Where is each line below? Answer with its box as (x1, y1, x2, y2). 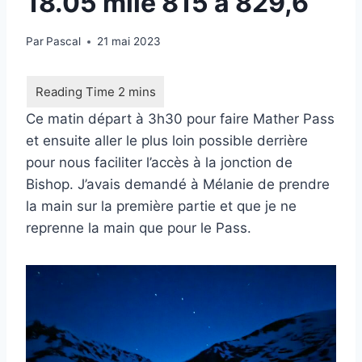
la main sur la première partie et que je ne (26, 198, 297, 215)
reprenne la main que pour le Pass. (26, 220, 251, 237)
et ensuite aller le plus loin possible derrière (26, 133, 308, 149)
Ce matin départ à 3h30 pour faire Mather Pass (26, 111, 335, 128)
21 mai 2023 (97, 35, 162, 48)
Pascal (46, 35, 82, 48)
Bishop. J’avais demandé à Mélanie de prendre (26, 176, 330, 193)
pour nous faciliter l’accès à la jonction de (26, 154, 293, 171)
